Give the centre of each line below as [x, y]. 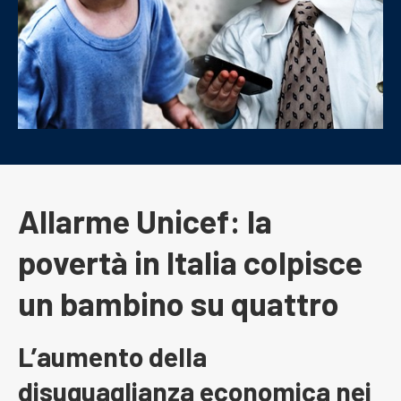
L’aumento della [112, 357]
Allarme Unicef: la [145, 221]
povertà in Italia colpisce [190, 262]
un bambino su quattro [179, 303]
